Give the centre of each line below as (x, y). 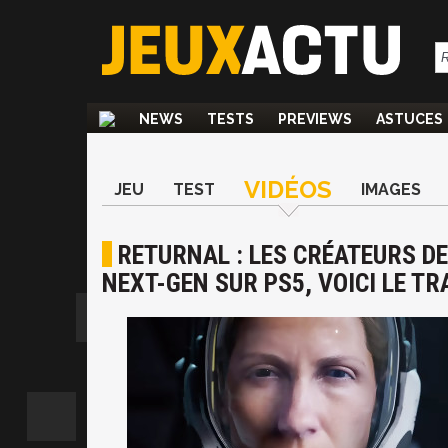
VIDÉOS (288, 189)
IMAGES (391, 189)
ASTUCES (409, 119)
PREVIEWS (315, 119)
